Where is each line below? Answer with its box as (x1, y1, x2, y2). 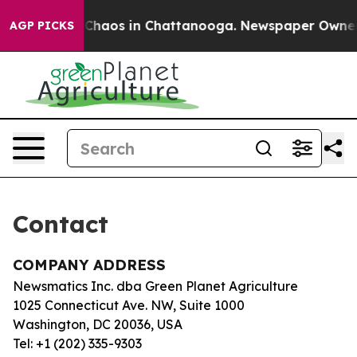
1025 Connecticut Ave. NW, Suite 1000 (13, 297, 245, 313)
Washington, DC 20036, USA (13, 316, 182, 332)
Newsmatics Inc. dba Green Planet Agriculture (13, 278, 298, 294)
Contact (13, 209, 108, 239)
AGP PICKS (10, 18, 74, 33)
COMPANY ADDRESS (13, 256, 166, 274)
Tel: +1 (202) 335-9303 (13, 335, 142, 351)
